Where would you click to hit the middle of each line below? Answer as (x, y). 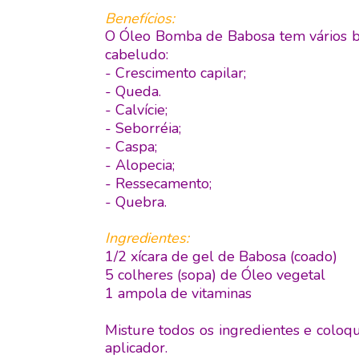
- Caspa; (131, 147)
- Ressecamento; (158, 184)
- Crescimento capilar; (175, 73)
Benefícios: (139, 18)
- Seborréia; (143, 128)
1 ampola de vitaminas (178, 293)
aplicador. (136, 348)
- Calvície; (136, 110)
